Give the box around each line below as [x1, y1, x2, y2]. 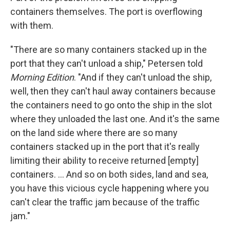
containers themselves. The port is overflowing [10, 6, 202, 17]
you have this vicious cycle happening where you [10, 183, 209, 194]
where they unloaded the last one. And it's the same [10, 113, 220, 124]
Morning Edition [10, 72, 74, 83]
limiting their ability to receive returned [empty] [10, 155, 199, 166]
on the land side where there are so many [10, 127, 178, 138]
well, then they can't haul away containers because [10, 86, 216, 97]
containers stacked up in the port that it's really [10, 141, 200, 152]
